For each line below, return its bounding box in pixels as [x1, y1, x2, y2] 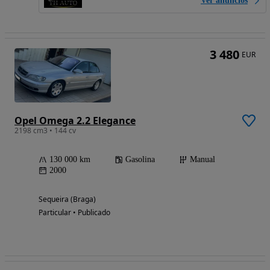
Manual [190, 155, 215, 165]
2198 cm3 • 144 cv [14, 125, 76, 136]
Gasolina [125, 155, 155, 165]
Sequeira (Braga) [39, 194, 96, 205]
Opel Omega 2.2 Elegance [14, 114, 136, 128]
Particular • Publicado [39, 207, 110, 218]
